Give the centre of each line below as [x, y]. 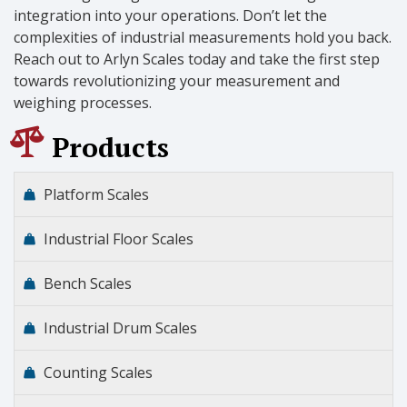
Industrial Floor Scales [119, 238]
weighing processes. [83, 103]
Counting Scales [98, 372]
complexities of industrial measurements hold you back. [203, 38]
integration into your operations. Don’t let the [170, 16]
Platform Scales [96, 194]
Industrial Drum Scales [120, 328]
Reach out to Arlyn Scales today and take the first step [197, 60]
